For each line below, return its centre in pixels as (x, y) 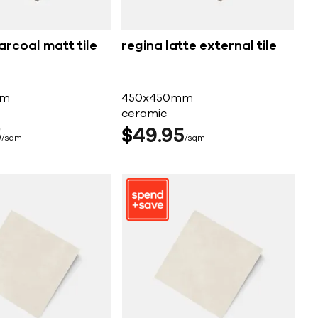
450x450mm (158, 98)
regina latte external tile (199, 46)
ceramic (144, 114)
